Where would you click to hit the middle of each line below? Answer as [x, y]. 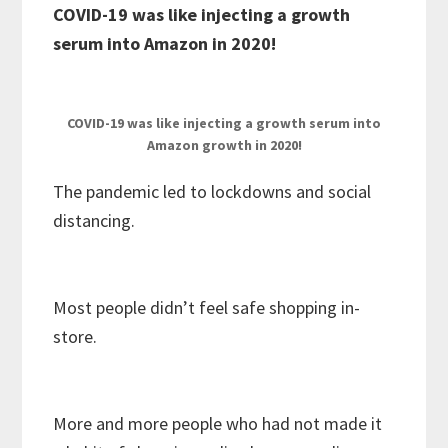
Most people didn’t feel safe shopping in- [207, 308]
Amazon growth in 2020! [224, 145]
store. [75, 337]
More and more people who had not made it [218, 424]
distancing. [94, 221]
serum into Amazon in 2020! [165, 44]
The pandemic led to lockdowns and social [212, 192]
